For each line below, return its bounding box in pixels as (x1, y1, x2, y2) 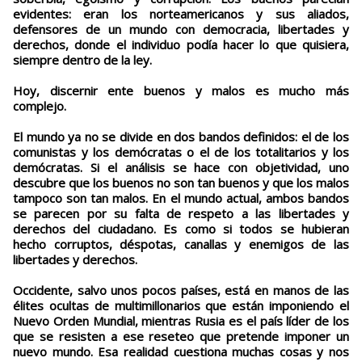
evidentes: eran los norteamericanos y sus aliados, (13, 6, 349, 23)
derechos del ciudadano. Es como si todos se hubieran (13, 221, 349, 238)
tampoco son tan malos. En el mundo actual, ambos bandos (13, 190, 349, 207)
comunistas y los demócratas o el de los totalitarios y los (13, 144, 349, 161)
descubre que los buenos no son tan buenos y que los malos (13, 175, 349, 192)
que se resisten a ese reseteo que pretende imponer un (13, 328, 349, 345)
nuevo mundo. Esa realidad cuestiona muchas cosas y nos (13, 343, 349, 360)
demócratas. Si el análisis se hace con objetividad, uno (13, 159, 349, 176)
